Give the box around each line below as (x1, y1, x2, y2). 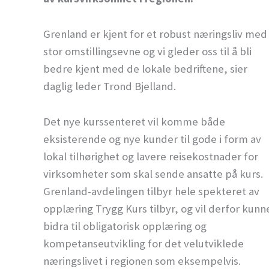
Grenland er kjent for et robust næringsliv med (43, 27, 267, 41)
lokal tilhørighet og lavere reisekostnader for (43, 149, 258, 163)
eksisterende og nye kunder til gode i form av (43, 131, 261, 146)
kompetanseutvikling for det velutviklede (43, 236, 244, 250)
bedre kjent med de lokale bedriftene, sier (43, 62, 247, 76)
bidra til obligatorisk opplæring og (43, 219, 207, 233)
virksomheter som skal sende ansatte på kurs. (43, 166, 263, 181)
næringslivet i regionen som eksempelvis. (43, 253, 241, 268)
